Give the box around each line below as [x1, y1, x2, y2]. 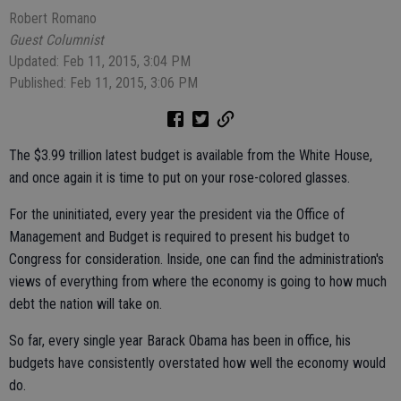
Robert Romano [9, 10, 97, 27]
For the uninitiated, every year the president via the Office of [9, 206, 345, 223]
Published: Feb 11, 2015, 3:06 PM [9, 74, 198, 91]
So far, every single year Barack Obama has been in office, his [9, 332, 351, 349]
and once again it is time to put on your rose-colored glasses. [9, 169, 350, 186]
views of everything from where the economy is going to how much [9, 273, 387, 290]
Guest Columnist [9, 31, 104, 48]
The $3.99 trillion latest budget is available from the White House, [9, 147, 372, 164]
